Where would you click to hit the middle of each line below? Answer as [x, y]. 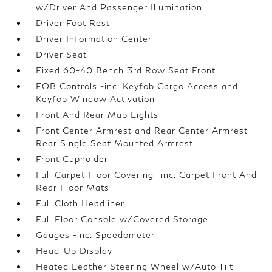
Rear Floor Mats [73, 187]
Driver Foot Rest [73, 23]
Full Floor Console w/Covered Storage [122, 219]
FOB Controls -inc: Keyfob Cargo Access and [137, 86]
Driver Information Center [94, 39]
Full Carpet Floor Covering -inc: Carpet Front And [147, 175]
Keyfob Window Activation [96, 99]
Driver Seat [62, 54]
